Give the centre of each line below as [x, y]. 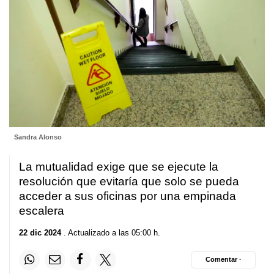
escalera [42, 211]
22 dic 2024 [40, 232]
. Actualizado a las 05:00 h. [111, 232]
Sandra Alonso [38, 137]
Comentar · [224, 260]
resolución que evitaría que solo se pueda [129, 182]
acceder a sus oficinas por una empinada [128, 196]
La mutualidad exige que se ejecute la [119, 167]
